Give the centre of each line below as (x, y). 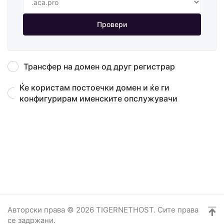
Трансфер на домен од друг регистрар (99, 66)
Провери (112, 24)
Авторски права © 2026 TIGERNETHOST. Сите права (103, 209)
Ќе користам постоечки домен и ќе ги (94, 87)
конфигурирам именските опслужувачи (98, 98)
